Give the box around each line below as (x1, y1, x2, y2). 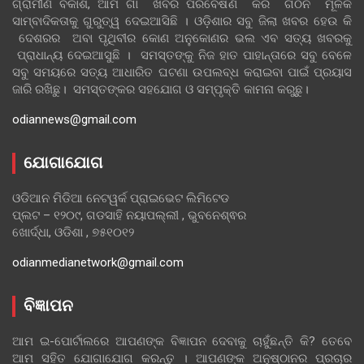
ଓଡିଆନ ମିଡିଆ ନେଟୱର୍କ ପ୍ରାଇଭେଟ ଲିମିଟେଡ (12, 190, 229, 206)
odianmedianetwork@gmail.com (12, 254, 184, 270)
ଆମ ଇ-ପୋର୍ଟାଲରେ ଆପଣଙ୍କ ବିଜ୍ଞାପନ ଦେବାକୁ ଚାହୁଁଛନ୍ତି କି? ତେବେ (12, 333, 352, 349)
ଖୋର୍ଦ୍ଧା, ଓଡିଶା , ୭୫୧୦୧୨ (12, 224, 134, 240)
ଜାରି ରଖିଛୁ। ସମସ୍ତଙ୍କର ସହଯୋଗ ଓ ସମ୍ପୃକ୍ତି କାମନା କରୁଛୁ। (12, 81, 309, 97)
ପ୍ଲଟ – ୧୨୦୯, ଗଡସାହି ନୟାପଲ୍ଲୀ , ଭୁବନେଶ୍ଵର (12, 207, 246, 223)
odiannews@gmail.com (12, 111, 136, 127)
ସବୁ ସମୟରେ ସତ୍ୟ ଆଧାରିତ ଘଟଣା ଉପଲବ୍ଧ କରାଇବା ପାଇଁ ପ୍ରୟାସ (12, 64, 352, 80)
